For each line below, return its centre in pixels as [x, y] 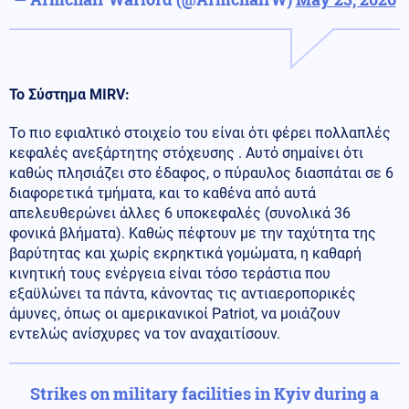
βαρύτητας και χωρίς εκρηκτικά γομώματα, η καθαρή [185, 253]
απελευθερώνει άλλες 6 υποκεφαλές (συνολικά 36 [180, 213]
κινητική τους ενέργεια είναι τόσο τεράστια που [170, 273]
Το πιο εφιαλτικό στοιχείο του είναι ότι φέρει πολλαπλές [200, 132]
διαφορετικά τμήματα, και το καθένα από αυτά [163, 193]
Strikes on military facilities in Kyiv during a [204, 393]
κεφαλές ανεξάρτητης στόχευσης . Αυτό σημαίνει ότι [186, 152]
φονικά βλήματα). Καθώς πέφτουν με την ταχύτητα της [193, 233]
